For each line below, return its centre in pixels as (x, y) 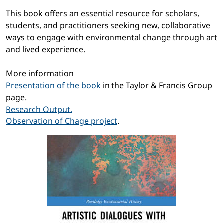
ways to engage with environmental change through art (111, 38)
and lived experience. (46, 50)
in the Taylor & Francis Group (156, 85)
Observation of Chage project (62, 121)
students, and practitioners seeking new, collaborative (108, 26)
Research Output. (39, 109)
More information (40, 73)
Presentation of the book (53, 85)
